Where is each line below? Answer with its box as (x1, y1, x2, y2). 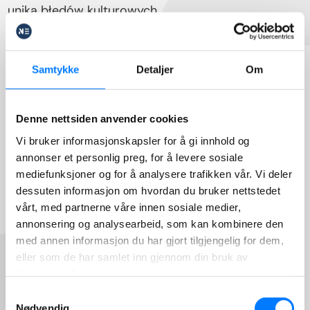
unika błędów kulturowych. (8, 2, 161, 19)
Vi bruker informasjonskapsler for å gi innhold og (16, 134, 250, 147)
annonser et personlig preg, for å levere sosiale (16, 151, 243, 163)
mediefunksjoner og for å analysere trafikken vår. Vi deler (16, 167, 292, 180)
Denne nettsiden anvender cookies (16, 112, 188, 125)
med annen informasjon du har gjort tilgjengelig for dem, (16, 234, 284, 246)
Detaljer (136, 63, 174, 75)
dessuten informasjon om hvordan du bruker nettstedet (16, 184, 280, 197)
